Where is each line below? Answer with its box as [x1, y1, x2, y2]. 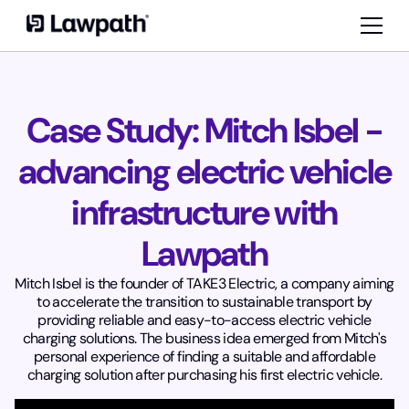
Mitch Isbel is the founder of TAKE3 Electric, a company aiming [15, 274, 394, 294]
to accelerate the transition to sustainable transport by [37, 292, 372, 312]
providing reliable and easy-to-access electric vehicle [37, 310, 372, 330]
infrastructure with [71, 190, 338, 236]
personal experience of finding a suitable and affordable [33, 347, 376, 367]
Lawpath [141, 231, 268, 278]
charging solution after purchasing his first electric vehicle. [26, 365, 383, 385]
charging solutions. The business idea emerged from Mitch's [22, 329, 387, 349]
